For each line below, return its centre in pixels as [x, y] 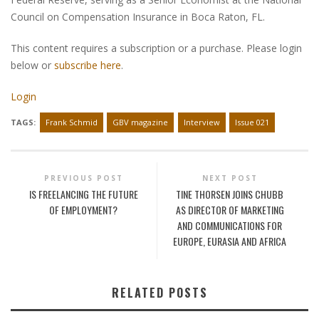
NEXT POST [230, 178]
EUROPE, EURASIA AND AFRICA [230, 241]
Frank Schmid [71, 122]
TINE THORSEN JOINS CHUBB [230, 194]
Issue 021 [252, 122]
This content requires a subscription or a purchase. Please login [156, 48]
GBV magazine [140, 122]
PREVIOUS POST [83, 178]
